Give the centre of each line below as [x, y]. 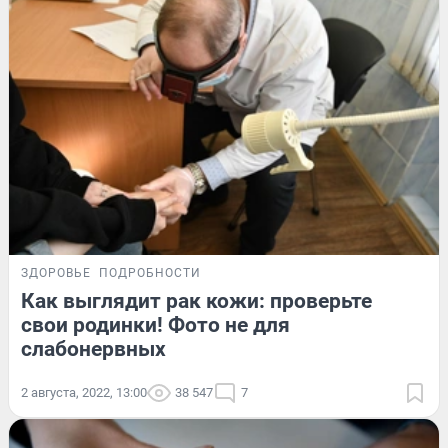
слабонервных [93, 348]
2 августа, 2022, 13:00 [84, 392]
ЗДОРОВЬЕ [56, 272]
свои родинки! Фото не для [155, 324]
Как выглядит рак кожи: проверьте [196, 300]
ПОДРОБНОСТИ [150, 272]
